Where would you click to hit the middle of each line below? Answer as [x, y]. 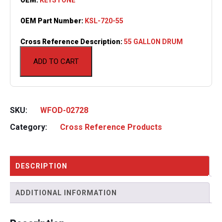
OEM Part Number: [53, 21]
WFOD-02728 [64, 110]
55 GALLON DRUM [153, 41]
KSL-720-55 [104, 21]
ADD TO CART [56, 61]
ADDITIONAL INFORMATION [66, 193]
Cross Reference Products [111, 127]
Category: [29, 127]
